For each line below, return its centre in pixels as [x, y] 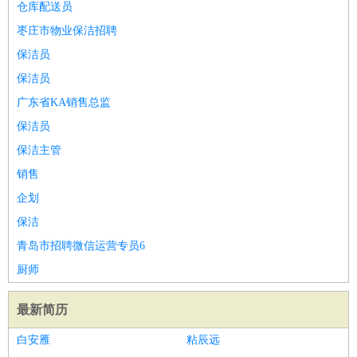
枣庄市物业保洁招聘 [67, 31]
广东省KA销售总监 [64, 102]
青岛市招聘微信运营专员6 [81, 246]
